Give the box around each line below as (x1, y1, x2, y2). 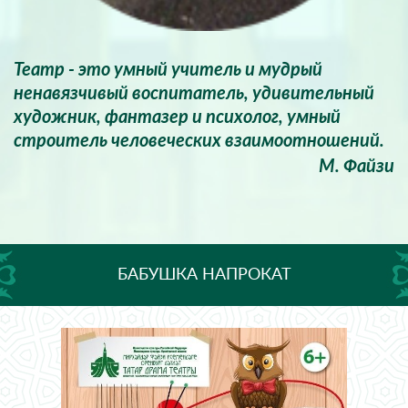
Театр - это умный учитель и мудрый (14, 61, 322, 80)
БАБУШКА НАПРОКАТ (117, 267, 291, 284)
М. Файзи (319, 158, 394, 177)
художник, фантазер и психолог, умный (14, 108, 341, 127)
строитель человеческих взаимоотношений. (14, 132, 384, 151)
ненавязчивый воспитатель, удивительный (14, 85, 374, 104)
